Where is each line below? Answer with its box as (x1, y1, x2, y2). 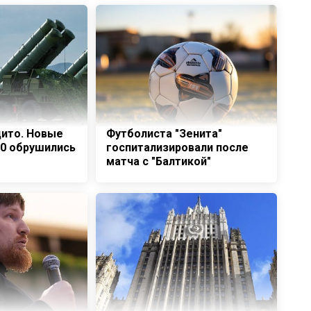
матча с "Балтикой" (106, 155, 211, 168)
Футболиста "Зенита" (106, 127, 222, 140)
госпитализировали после (106, 141, 249, 154)
